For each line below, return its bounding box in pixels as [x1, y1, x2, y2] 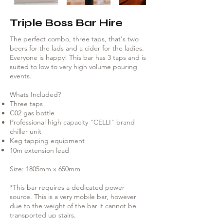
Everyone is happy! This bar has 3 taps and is [10, 53, 146, 62]
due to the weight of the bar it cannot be [10, 201, 136, 210]
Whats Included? [10, 90, 61, 99]
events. [10, 72, 32, 80]
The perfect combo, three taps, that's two [10, 35, 139, 43]
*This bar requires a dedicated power [10, 183, 125, 192]
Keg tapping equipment [10, 136, 85, 145]
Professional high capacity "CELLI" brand [10, 118, 135, 127]
